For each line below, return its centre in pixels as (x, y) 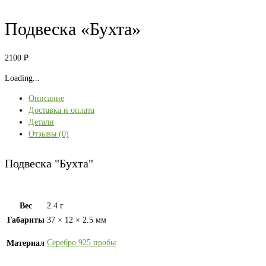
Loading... (22, 78)
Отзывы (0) (49, 134)
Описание (46, 99)
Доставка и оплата (61, 110)
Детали (41, 122)
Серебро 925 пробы (81, 243)
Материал (26, 243)
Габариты (26, 220)
